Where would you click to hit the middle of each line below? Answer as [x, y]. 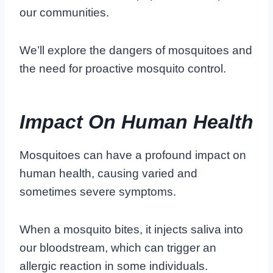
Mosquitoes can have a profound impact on [133, 155]
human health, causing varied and [108, 173]
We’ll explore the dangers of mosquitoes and [136, 50]
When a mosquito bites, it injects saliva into [131, 229]
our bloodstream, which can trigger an [118, 247]
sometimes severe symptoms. [98, 191]
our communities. [64, 12]
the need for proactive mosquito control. [123, 68]
